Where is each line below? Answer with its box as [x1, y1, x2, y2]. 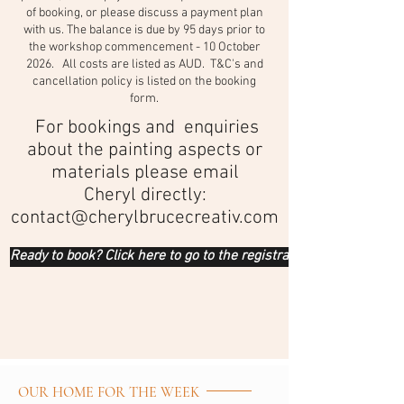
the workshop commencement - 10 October [28, 40, 261, 55]
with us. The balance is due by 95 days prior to [23, 23, 265, 38]
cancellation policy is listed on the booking [32, 74, 256, 89]
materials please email [50, 161, 239, 184]
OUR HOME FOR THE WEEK [18, 383, 199, 401]
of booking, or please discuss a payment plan [25, 5, 263, 21]
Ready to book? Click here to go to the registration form [10, 248, 344, 265]
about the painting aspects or [27, 139, 262, 161]
